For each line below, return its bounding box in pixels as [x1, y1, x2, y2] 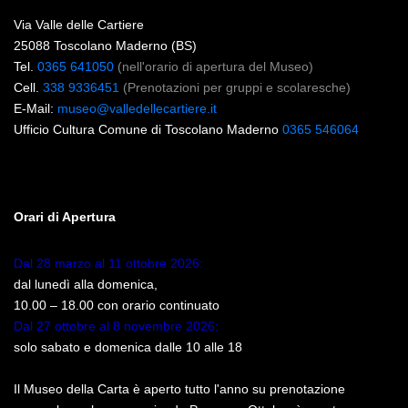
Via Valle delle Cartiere [14, 17, 148, 32]
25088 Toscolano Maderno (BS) [14, 38, 197, 53]
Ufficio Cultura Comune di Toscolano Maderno [14, 122, 279, 137]
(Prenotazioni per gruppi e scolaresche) [123, 80, 351, 95]
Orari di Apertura [14, 209, 116, 224]
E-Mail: [14, 101, 54, 116]
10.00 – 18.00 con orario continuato [14, 298, 219, 312]
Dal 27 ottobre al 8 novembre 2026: [14, 319, 219, 333]
